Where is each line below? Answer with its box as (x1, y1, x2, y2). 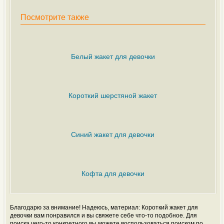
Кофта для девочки (81, 169, 144, 178)
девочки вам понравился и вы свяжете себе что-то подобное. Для (9, 212, 197, 219)
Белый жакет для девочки (70, 52, 155, 61)
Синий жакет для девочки (71, 130, 155, 139)
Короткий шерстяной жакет (68, 91, 157, 100)
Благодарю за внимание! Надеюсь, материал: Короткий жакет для (9, 204, 198, 211)
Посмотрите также (20, 13, 89, 22)
